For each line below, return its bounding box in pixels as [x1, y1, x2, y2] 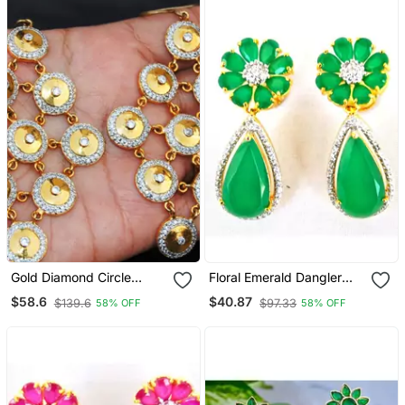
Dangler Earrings [10, 284, 108, 300]
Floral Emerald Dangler [209, 268, 343, 285]
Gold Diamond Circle [10, 268, 131, 285]
